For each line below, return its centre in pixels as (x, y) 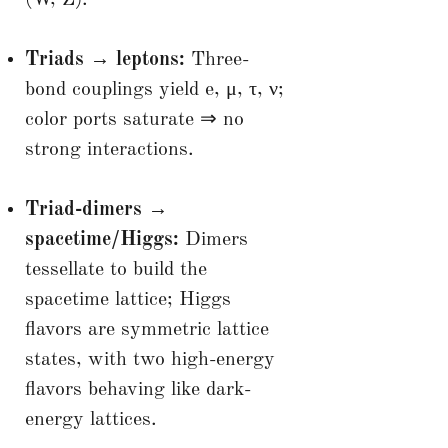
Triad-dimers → (96, 209)
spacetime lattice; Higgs (127, 299)
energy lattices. (90, 419)
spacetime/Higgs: (101, 239)
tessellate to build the (115, 269)
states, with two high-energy (149, 359)
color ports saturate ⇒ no (134, 119)
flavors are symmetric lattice (146, 329)
